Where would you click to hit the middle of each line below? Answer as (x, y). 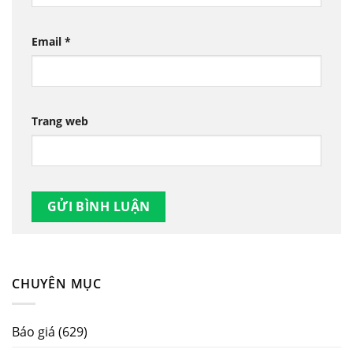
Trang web (60, 121)
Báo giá (33, 331)
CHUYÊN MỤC (57, 283)
